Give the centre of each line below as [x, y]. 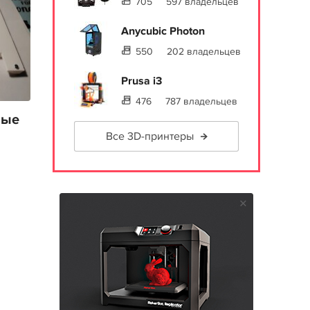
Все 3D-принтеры [149, 136]
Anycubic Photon [163, 31]
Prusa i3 [142, 81]
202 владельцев [204, 52]
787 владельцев [201, 101]
